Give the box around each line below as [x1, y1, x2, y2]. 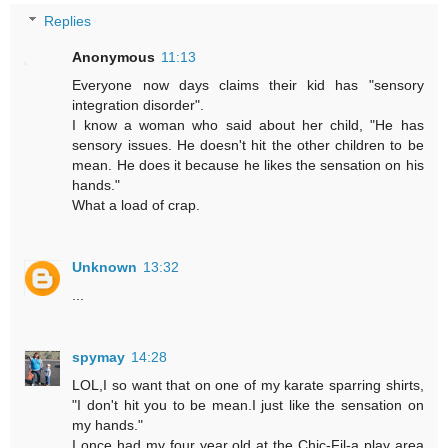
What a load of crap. [72, 196, 201, 213]
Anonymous [72, 48, 156, 65]
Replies [44, 12, 92, 29]
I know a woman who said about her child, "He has [72, 116, 424, 133]
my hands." [72, 416, 144, 433]
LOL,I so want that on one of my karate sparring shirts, [72, 376, 424, 393]
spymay [72, 348, 126, 365]
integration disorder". [72, 96, 205, 113]
